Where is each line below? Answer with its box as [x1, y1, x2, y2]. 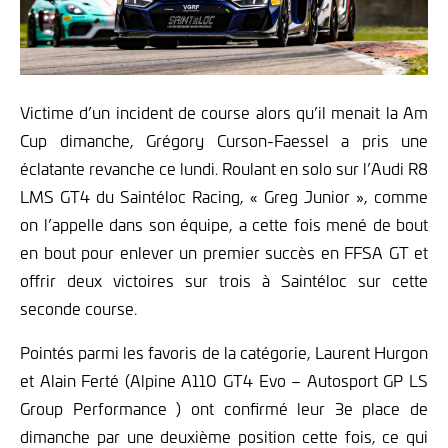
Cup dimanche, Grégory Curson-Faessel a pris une [20, 129, 428, 152]
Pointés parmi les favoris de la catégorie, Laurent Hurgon [20, 341, 428, 364]
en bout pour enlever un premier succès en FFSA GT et [20, 241, 428, 264]
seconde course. [20, 297, 137, 320]
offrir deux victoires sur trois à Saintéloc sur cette [20, 269, 428, 292]
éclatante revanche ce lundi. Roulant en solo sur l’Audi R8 [20, 157, 428, 180]
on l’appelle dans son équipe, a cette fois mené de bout [20, 213, 428, 236]
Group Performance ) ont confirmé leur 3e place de [20, 397, 428, 420]
